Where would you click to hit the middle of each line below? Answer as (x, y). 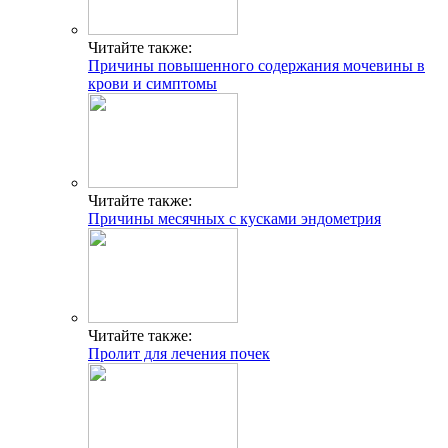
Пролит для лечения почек (179, 354)
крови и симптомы (152, 84)
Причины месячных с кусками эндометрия (234, 219)
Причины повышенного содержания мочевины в (256, 66)
